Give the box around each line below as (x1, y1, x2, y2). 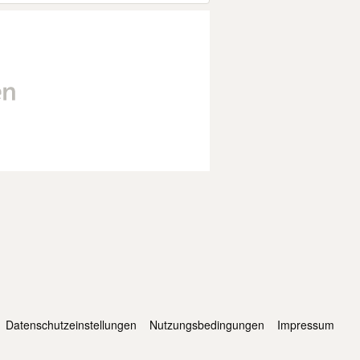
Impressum (277, 317, 334, 333)
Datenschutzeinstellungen (6, 317, 137, 333)
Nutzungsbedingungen (149, 317, 264, 333)
